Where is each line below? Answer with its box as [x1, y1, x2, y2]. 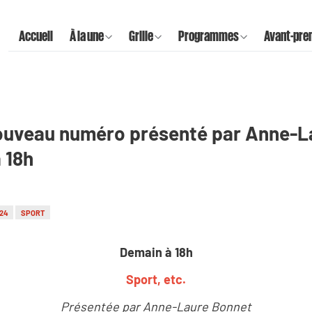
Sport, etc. [126, 271, 186, 287]
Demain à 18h [119, 244, 193, 260]
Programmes [178, 27, 239, 43]
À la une [70, 27, 104, 43]
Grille [129, 27, 153, 43]
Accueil [19, 27, 53, 43]
